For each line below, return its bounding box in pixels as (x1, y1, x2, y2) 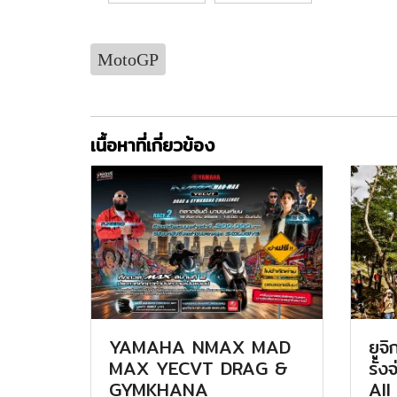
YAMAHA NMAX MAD (109, 332, 291, 361)
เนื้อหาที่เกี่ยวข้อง (90, 130, 214, 159)
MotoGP (97, 49, 159, 69)
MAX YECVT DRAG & (109, 354, 288, 382)
